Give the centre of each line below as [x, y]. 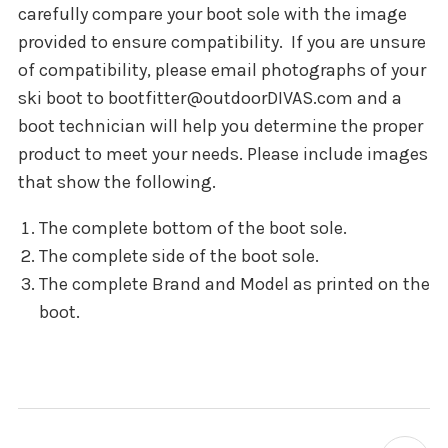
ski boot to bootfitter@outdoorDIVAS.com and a [210, 98]
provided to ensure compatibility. [154, 42]
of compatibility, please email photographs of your [222, 70]
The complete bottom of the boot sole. [192, 228]
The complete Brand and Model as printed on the [234, 284]
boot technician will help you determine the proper [220, 126]
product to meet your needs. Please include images [223, 154]
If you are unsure [358, 42]
